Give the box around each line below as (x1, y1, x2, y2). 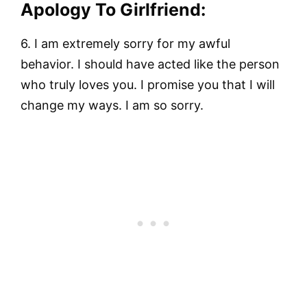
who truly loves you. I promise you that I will (21, 77, 275, 93)
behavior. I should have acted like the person (21, 57, 280, 72)
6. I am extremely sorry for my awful (21, 36, 230, 51)
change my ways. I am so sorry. (21, 98, 204, 113)
